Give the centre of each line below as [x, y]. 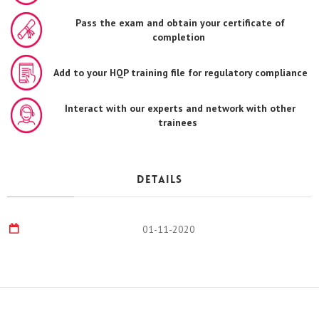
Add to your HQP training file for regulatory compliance [180, 72]
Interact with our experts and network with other [180, 108]
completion [179, 37]
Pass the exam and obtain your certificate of [180, 22]
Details [159, 180]
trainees [177, 122]
